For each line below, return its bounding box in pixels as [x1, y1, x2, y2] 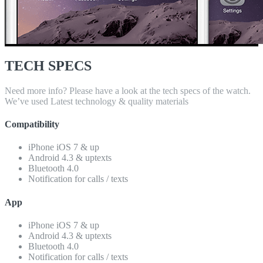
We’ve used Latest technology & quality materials [5, 96, 188, 106]
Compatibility [5, 119, 59, 130]
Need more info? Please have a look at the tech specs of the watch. [5, 85, 251, 96]
